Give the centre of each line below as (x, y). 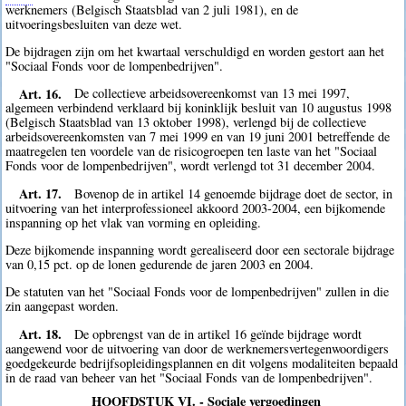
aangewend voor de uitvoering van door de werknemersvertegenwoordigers (198, 348)
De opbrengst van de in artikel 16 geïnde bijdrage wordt (218, 333)
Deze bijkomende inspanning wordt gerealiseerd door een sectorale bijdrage (200, 250)
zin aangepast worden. (63, 306)
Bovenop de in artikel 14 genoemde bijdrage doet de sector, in (234, 193)
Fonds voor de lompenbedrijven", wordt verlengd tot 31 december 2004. (191, 166)
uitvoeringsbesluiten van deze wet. (94, 24)
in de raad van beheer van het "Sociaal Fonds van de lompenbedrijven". (189, 377)
